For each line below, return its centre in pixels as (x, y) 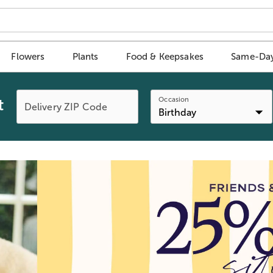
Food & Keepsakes (165, 57)
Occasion (173, 100)
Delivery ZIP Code (66, 107)
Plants (85, 57)
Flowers (28, 57)
